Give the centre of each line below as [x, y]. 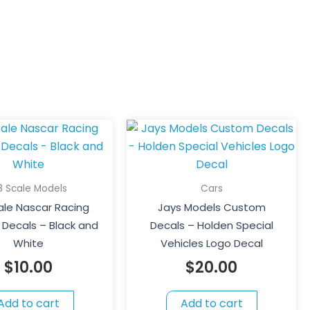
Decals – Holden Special [211, 226]
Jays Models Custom [211, 208]
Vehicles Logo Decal [211, 244]
